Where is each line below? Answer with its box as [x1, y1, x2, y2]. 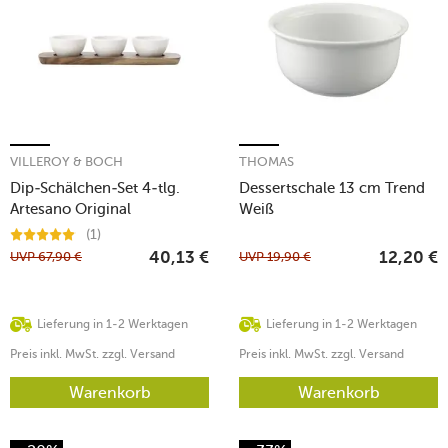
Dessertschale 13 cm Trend [239, 178, 425, 197]
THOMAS [239, 153, 294, 169]
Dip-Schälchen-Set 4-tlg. [10, 178, 180, 197]
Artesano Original [10, 199, 131, 218]
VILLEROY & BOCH [10, 153, 123, 169]
